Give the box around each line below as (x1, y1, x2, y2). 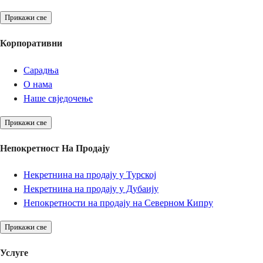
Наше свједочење (23, 93, 93, 103)
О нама (23, 79, 52, 89)
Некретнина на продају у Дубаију (23, 184, 159, 194)
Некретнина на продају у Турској (23, 170, 156, 180)
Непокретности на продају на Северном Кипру (23, 198, 213, 208)
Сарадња (23, 65, 59, 75)
